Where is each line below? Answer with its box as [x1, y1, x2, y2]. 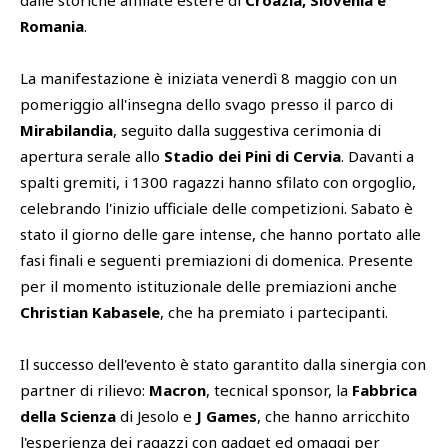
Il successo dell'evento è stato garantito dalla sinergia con [20, 354, 426, 375]
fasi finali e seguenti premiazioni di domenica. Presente [20, 250, 413, 271]
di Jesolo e [116, 406, 196, 427]
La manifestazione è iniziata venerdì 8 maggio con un [20, 68, 397, 89]
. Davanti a [341, 146, 414, 167]
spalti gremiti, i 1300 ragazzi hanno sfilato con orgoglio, [20, 172, 416, 193]
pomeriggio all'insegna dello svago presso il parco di [20, 94, 393, 115]
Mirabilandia [20, 120, 113, 141]
